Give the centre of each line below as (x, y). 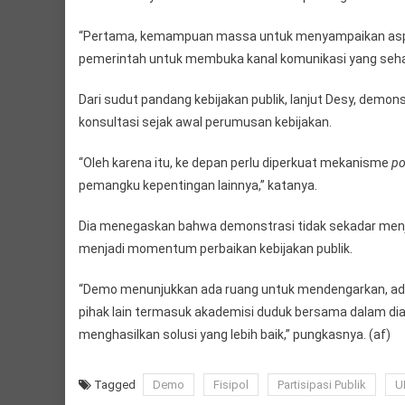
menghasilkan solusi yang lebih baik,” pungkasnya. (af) (235, 335)
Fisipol (231, 385)
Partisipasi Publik (322, 385)
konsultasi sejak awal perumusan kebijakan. (205, 122)
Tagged (116, 385)
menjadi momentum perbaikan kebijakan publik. (216, 249)
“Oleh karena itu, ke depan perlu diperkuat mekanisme (235, 163)
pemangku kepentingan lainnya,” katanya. (198, 186)
